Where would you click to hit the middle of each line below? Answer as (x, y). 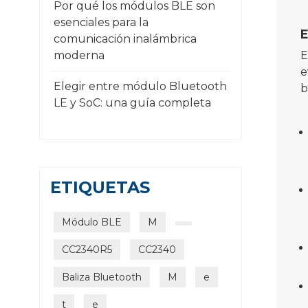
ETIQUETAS (100, 188)
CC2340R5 (87, 250)
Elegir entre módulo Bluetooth (140, 87)
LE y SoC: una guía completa (132, 103)
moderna (79, 56)
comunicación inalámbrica (125, 39)
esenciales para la (101, 23)
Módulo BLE (92, 222)
